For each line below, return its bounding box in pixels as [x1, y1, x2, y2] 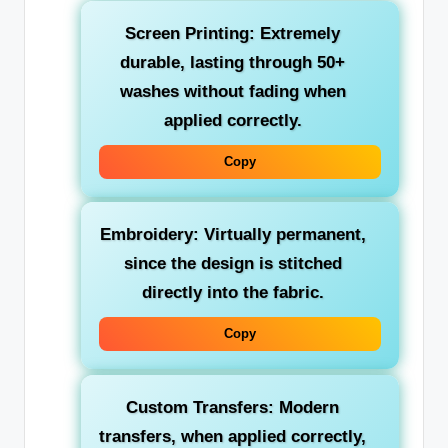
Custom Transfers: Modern [126, 397, 339, 417]
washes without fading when [119, 82, 346, 102]
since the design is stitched [123, 254, 342, 274]
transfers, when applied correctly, [99, 426, 366, 446]
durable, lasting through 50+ [120, 53, 345, 73]
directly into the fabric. [141, 283, 324, 303]
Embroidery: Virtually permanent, [99, 225, 366, 245]
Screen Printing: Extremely [125, 24, 340, 44]
